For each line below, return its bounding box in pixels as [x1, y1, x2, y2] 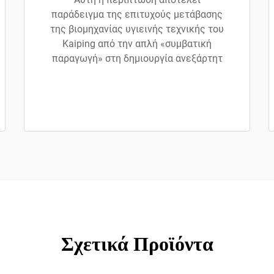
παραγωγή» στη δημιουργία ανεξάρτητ [51, 53, 223, 65]
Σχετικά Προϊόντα [61, 233, 213, 256]
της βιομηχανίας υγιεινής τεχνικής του [50, 23, 224, 35]
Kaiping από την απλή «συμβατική [62, 38, 212, 50]
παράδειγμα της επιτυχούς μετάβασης [51, 9, 223, 21]
